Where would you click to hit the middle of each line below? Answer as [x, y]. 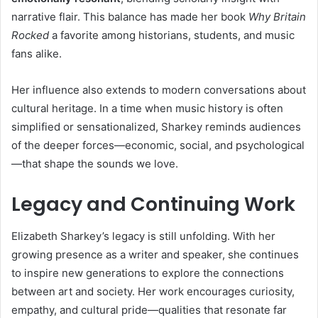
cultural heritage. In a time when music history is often [147, 109]
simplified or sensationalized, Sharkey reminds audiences [156, 127]
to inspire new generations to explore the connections [148, 273]
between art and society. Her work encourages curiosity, [153, 291]
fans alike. [37, 54]
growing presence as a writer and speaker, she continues [155, 254]
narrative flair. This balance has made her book [130, 17]
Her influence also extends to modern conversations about [159, 90]
